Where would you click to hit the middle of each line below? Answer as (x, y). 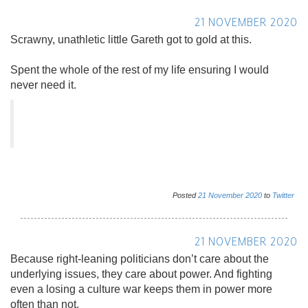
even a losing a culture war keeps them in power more (141, 289)
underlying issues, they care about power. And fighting (141, 274)
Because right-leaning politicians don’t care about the (140, 258)
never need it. (43, 85)
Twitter (283, 195)
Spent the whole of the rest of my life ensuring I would (140, 69)
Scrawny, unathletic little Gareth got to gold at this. (131, 39)
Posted (185, 195)
